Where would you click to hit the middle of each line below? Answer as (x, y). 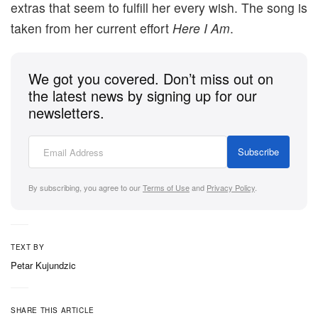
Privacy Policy (231, 188)
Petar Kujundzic (43, 265)
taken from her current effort (92, 28)
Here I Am (201, 28)
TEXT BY (28, 247)
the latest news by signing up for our (143, 96)
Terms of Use (166, 188)
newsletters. (66, 113)
